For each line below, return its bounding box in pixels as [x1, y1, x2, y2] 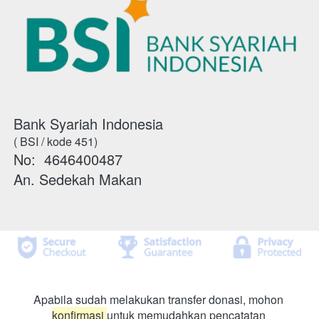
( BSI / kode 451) [14, 132, 98, 150]
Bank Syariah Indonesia [14, 113, 163, 134]
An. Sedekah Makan [14, 168, 142, 189]
